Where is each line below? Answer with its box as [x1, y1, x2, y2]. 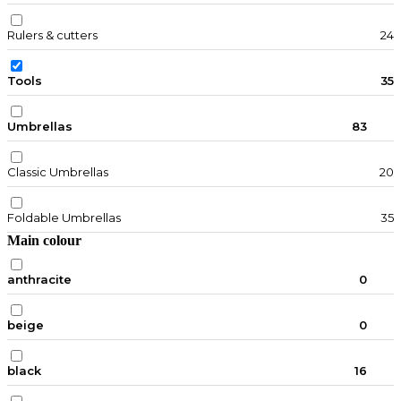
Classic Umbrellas [7, 165, 108, 180]
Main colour [7, 233, 81, 249]
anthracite [7, 272, 72, 287]
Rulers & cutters [7, 28, 98, 43]
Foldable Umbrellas [7, 210, 121, 226]
